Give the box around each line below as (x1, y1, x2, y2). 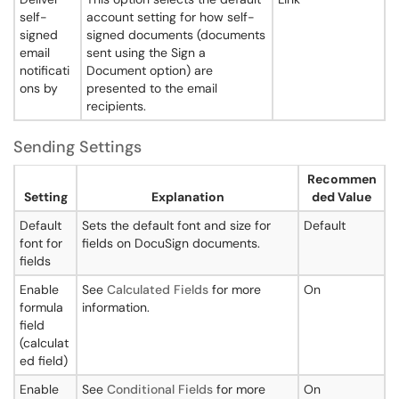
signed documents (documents (86, 27, 265, 43)
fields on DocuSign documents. (82, 235, 260, 251)
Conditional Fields (107, 381, 213, 397)
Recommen (306, 171, 377, 187)
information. (82, 299, 150, 315)
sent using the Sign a (86, 45, 206, 61)
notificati (20, 62, 69, 78)
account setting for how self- (86, 9, 255, 25)
